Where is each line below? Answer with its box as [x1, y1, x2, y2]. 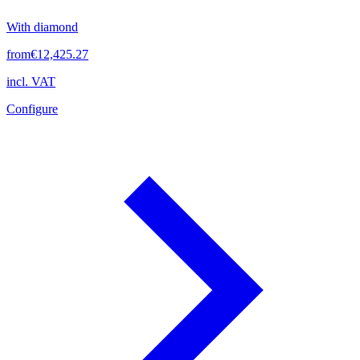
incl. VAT [6, 74, 55, 88]
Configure [6, 101, 58, 116]
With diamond [6, 19, 78, 34]
